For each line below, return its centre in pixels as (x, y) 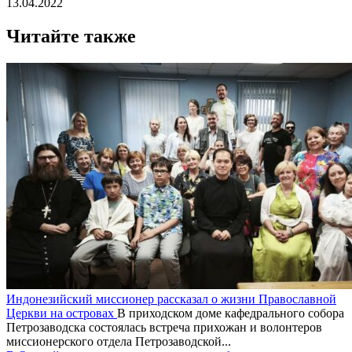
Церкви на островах (62, 313)
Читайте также (71, 36)
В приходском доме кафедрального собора (231, 313)
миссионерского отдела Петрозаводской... (119, 341)
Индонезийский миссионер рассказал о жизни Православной (171, 299)
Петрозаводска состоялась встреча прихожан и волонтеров (164, 327)
